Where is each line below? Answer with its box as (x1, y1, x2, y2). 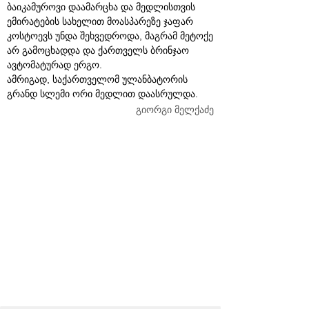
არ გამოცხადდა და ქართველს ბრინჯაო (7, 45, 189, 56)
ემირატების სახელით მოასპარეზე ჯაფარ (7, 16, 193, 27)
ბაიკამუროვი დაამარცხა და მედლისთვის (7, 1, 195, 12)
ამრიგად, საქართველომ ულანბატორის (7, 74, 188, 85)
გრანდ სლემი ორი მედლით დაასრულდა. (7, 88, 198, 99)
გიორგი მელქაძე (136, 104, 214, 115)
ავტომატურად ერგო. (7, 59, 102, 70)
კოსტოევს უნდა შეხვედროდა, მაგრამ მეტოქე (7, 30, 213, 41)
